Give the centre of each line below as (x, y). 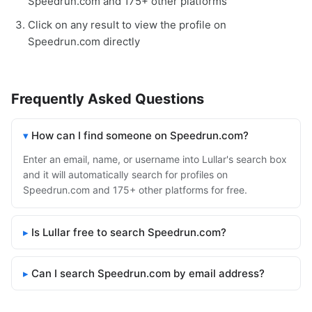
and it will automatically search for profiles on (125, 175)
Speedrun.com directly (84, 42)
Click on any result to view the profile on (127, 25)
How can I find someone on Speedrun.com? (140, 136)
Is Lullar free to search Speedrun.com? (129, 233)
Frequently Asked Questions (108, 99)
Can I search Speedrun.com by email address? (148, 274)
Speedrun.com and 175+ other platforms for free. (135, 190)
